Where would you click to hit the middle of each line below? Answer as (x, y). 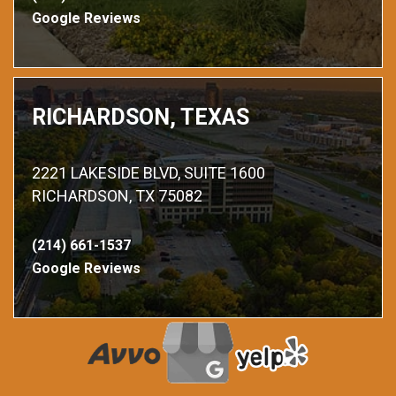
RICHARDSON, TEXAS (141, 117)
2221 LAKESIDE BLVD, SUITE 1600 (155, 173)
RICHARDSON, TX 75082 (117, 196)
